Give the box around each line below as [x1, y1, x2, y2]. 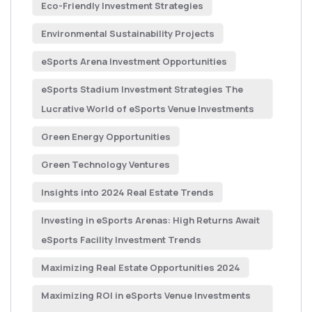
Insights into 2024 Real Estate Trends [41, 186, 214, 198]
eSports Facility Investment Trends [41, 233, 201, 246]
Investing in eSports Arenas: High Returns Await [41, 214, 260, 226]
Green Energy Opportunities [41, 130, 171, 143]
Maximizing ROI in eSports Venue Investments [41, 289, 251, 302]
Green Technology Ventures [41, 158, 170, 171]
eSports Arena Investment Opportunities [41, 55, 227, 68]
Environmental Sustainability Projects [41, 27, 214, 40]
